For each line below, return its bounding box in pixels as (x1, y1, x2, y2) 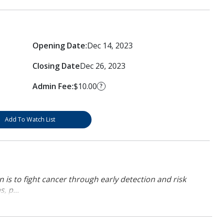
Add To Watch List (4, 115, 55, 124)
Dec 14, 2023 (87, 40, 133, 51)
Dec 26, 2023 (79, 60, 125, 71)
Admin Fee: (32, 80, 74, 92)
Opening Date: (32, 40, 87, 51)
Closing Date (32, 60, 80, 71)
